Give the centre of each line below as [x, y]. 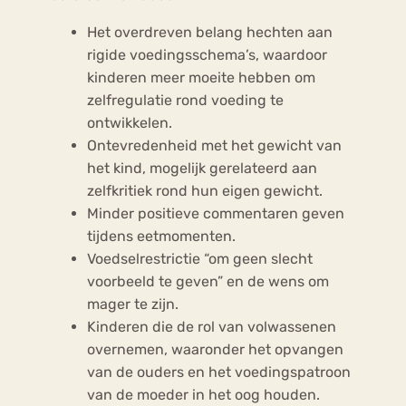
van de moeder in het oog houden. [203, 394]
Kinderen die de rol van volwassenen [212, 326]
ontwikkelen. [130, 122]
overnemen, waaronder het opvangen [215, 349]
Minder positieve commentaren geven [216, 213]
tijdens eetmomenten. [161, 236]
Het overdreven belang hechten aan [210, 32]
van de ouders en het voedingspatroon [219, 372]
